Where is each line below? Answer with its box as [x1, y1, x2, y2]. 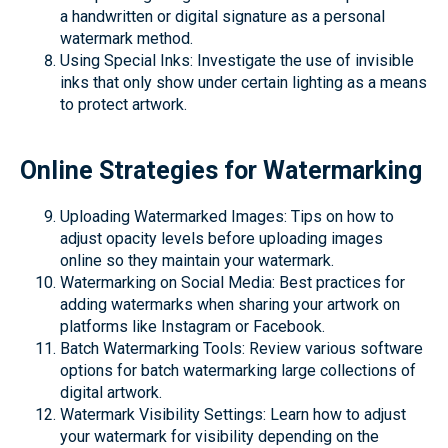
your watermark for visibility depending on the [60, 427, 379, 446]
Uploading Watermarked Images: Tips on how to [60, 207, 394, 226]
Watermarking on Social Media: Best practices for [60, 273, 405, 292]
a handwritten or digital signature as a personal [60, 7, 385, 26]
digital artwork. [60, 383, 162, 402]
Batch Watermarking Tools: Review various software [60, 339, 423, 358]
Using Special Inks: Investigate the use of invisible [60, 51, 414, 70]
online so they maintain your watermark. [60, 251, 334, 270]
